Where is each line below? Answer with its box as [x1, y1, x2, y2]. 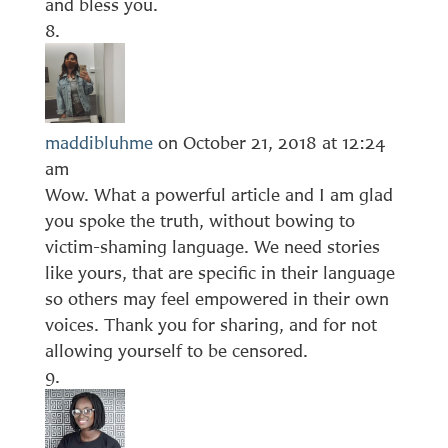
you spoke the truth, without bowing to [44, 209, 355, 231]
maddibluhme [44, 131, 153, 153]
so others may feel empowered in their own [44, 287, 389, 309]
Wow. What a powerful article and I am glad [44, 183, 393, 205]
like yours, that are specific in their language [44, 261, 395, 283]
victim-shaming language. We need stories [44, 235, 380, 257]
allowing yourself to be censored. [44, 339, 308, 361]
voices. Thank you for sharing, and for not [44, 313, 377, 335]
